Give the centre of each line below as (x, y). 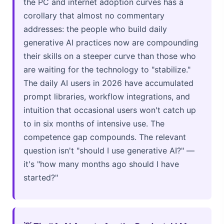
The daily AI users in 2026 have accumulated (108, 83)
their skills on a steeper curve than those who (110, 56)
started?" (41, 177)
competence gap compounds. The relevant (105, 137)
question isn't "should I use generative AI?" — (109, 150)
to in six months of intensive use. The (94, 123)
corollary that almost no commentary (94, 15)
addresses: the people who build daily (95, 29)
